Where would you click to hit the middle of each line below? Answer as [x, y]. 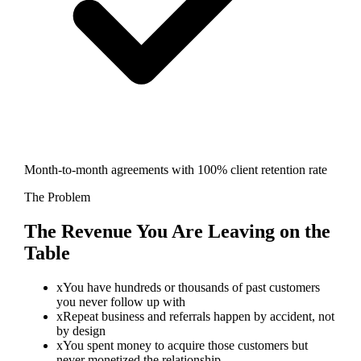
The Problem [57, 197]
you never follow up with [120, 302]
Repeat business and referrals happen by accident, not [198, 317]
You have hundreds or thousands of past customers [191, 288]
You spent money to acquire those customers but [185, 346]
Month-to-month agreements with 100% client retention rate [175, 170]
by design [81, 331]
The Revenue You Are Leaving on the [177, 232]
